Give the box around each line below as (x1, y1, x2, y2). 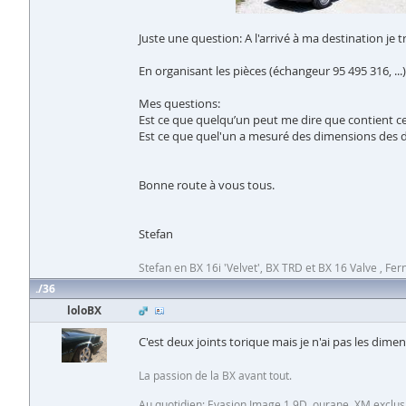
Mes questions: (139, 95, 220, 111)
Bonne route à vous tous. (139, 177, 275, 193)
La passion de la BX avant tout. (139, 368, 292, 382)
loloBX (67, 303, 101, 318)
